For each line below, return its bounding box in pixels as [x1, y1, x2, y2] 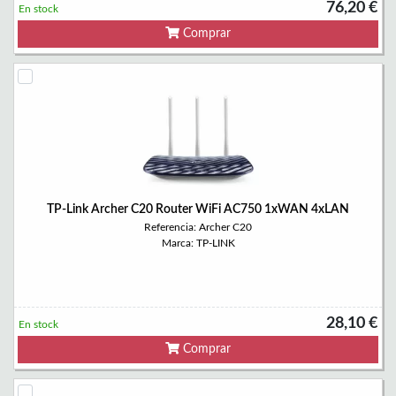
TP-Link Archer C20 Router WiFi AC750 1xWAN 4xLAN [47, 203, 349, 216]
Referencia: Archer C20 [144, 222, 252, 232]
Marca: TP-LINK [161, 238, 235, 248]
